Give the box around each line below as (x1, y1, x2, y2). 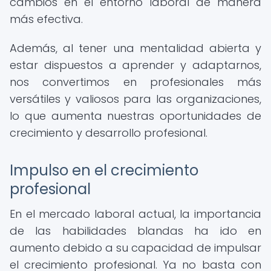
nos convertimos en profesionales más (10, 74, 261, 90)
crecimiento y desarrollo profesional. (10, 125, 207, 140)
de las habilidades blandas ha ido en (10, 223, 261, 238)
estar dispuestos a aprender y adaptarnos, (10, 57, 261, 73)
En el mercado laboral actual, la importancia (10, 206, 261, 221)
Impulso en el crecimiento (10, 160, 198, 180)
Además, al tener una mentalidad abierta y (10, 41, 261, 56)
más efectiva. (10, 11, 83, 27)
